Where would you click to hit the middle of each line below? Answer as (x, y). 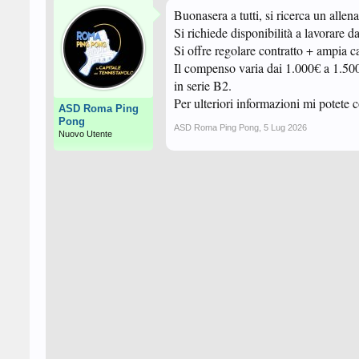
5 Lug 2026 (285, 127)
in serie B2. (203, 85)
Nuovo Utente (85, 134)
